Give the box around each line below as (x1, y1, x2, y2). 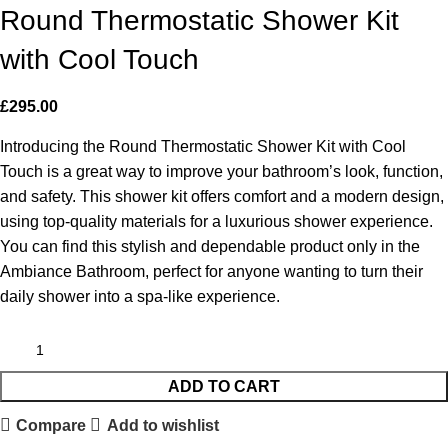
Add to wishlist (106, 416, 219, 434)
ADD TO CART (168, 378, 280, 396)
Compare (16, 416, 87, 434)
